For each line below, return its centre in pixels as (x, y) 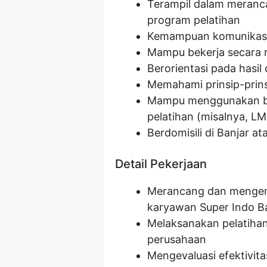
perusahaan (177, 239)
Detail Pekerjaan (161, 164)
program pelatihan (194, 20)
